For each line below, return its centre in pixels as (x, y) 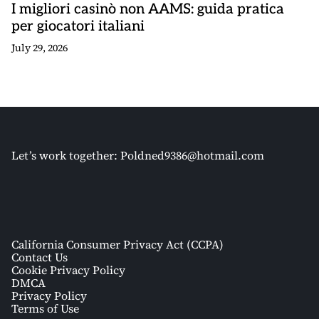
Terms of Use (45, 308)
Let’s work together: (66, 155)
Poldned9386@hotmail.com (192, 155)
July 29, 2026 (40, 48)
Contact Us (40, 257)
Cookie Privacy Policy (68, 270)
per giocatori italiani (78, 26)
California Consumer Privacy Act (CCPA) (117, 244)
